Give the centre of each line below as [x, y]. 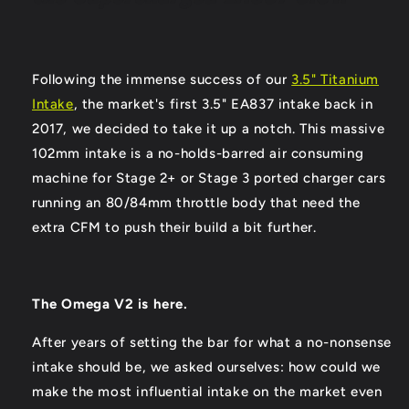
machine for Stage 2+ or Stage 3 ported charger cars [209, 178]
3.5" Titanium [336, 80]
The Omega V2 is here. [110, 304]
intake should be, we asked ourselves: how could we [207, 367]
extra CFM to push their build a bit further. [174, 228]
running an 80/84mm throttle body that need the [196, 203]
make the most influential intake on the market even [207, 392]
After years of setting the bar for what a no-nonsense [212, 343]
